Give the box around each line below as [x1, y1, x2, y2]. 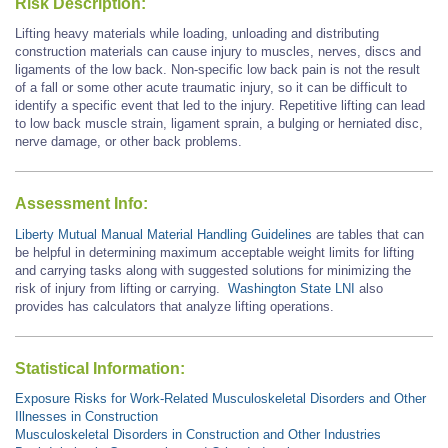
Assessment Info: [15, 195, 148, 213]
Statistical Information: [15, 360, 185, 378]
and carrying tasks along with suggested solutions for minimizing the [15, 262, 411, 278]
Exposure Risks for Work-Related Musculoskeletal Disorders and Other [15, 391, 426, 407]
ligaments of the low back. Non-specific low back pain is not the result [15, 61, 420, 77]
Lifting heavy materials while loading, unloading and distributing [15, 25, 379, 41]
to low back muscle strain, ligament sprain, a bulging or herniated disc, [15, 115, 423, 131]
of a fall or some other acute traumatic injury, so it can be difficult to [15, 79, 407, 95]
